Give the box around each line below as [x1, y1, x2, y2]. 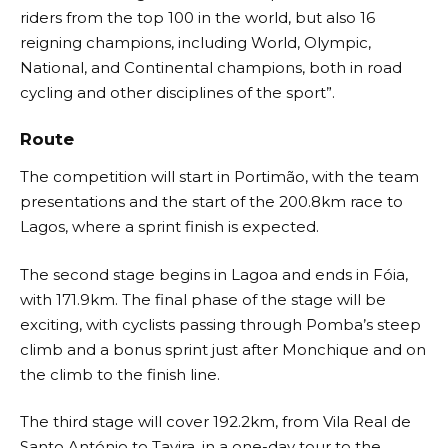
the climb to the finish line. [20, 364, 220, 384]
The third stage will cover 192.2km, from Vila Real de [20, 412, 411, 432]
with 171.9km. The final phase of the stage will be [20, 289, 386, 309]
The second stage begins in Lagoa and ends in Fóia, [20, 264, 408, 284]
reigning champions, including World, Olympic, [20, 33, 371, 53]
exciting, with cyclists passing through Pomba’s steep [20, 314, 421, 334]
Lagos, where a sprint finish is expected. [20, 217, 319, 237]
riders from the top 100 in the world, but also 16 [20, 8, 375, 28]
